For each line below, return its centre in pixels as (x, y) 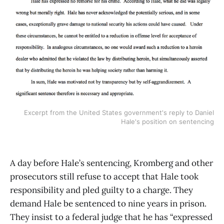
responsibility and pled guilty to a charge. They (101, 190)
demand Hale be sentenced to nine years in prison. (108, 203)
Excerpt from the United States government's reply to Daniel (119, 112)
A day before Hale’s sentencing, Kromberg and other (111, 163)
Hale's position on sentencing (167, 121)
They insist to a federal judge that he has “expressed (111, 217)
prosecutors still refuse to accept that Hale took (104, 176)
